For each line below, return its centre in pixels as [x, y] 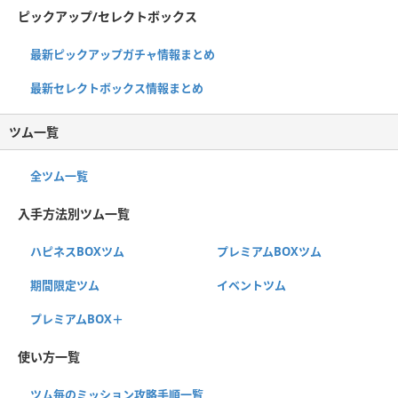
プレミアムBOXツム [269, 251]
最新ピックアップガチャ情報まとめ [123, 54]
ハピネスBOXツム [77, 251]
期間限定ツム [65, 285]
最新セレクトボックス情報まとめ [117, 88]
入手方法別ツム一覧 [74, 213]
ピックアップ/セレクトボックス [107, 16]
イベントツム [251, 285]
